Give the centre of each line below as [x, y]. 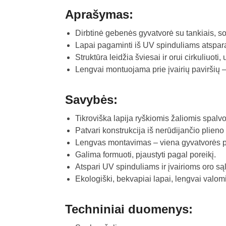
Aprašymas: [99, 15]
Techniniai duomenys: [129, 209]
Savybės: [91, 100]
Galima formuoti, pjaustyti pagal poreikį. [145, 155]
